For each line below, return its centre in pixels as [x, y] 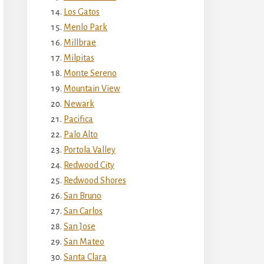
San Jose [80, 226]
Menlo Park [85, 27]
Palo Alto [81, 134]
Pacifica [78, 119]
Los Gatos [82, 11]
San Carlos [83, 211]
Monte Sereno [90, 73]
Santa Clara [85, 257]
